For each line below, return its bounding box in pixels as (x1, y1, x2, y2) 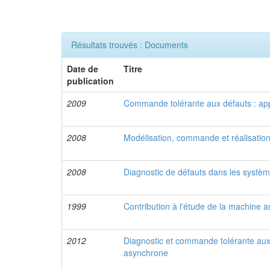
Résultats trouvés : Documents (71, 39, 188, 51)
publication (67, 75, 115, 87)
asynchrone (124, 246, 169, 259)
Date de (67, 63, 99, 75)
